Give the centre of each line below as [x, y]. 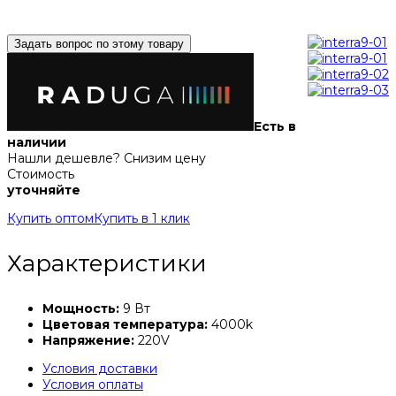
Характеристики [107, 264]
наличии [37, 143]
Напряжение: [88, 341]
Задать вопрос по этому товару [99, 44]
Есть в [275, 127]
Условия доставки [100, 369]
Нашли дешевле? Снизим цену [107, 159]
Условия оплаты [93, 385]
